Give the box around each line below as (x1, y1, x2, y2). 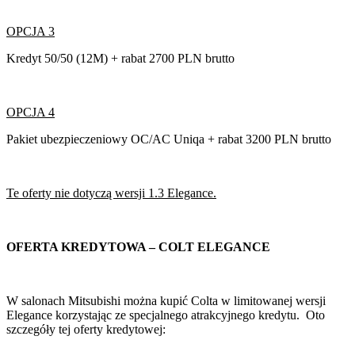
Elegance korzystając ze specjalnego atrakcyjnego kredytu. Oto (6, 307, 325, 322)
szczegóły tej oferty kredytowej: (6, 322, 166, 336)
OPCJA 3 (6, 24, 55, 38)
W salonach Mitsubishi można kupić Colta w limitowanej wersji (6, 293, 326, 307)
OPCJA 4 (6, 105, 55, 119)
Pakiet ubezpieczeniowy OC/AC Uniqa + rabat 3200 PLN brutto (6, 132, 331, 146)
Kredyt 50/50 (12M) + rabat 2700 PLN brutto (6, 51, 235, 65)
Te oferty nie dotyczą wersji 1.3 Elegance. (6, 185, 216, 200)
